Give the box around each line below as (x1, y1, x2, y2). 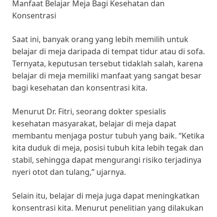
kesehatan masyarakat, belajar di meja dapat (12, 118, 176, 129)
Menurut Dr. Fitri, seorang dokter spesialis (12, 106, 166, 117)
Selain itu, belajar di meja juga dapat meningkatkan (12, 190, 200, 201)
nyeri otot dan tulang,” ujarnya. (12, 167, 126, 178)
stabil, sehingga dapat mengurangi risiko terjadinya (12, 155, 201, 166)
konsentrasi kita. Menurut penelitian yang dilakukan (12, 202, 203, 214)
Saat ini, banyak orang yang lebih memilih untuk (12, 34, 188, 45)
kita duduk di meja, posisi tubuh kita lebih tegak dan (12, 142, 203, 154)
